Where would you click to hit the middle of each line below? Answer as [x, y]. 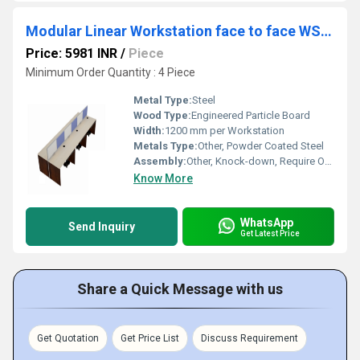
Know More [163, 178]
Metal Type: [163, 100]
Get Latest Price [270, 233]
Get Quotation [68, 338]
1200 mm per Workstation [225, 131]
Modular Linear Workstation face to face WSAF [326, 31]
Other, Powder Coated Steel [261, 146]
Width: [149, 131]
